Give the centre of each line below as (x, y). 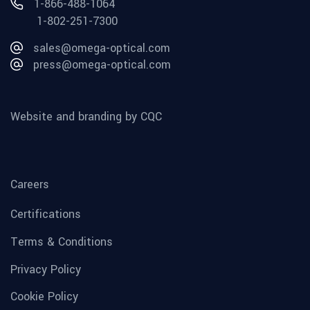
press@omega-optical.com (102, 64)
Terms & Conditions (62, 241)
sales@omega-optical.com (102, 48)
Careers (30, 184)
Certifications (46, 214)
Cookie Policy (44, 296)
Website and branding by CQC (86, 116)
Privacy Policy (46, 269)
